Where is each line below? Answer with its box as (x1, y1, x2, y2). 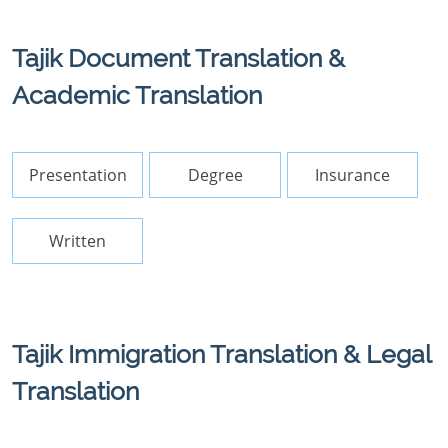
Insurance (315, 164, 391, 186)
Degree (187, 164, 243, 186)
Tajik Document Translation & (12, 43, 345, 73)
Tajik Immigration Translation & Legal (12, 339, 431, 369)
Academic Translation (12, 80, 262, 110)
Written (49, 230, 107, 252)
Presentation (28, 164, 127, 186)
